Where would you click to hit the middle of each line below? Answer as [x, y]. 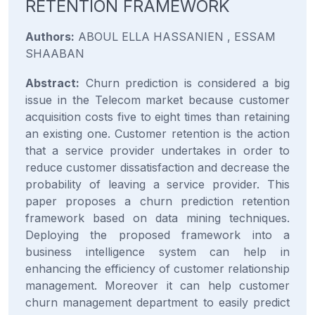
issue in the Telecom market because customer [157, 100]
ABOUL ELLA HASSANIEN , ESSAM [175, 37]
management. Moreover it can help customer [157, 285]
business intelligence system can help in [157, 252]
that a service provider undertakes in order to [157, 150]
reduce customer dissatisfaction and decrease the [157, 167]
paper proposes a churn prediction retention [157, 201]
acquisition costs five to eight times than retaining [157, 117]
